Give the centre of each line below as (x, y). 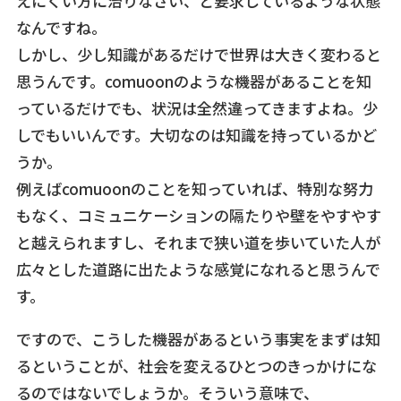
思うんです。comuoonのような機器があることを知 (193, 81)
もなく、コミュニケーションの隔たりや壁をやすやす (198, 216)
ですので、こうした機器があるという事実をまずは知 (198, 339)
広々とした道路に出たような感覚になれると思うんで (198, 269)
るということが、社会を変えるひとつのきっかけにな (196, 366)
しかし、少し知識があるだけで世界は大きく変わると (198, 55)
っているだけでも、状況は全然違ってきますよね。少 (196, 108)
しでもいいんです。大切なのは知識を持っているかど (196, 135)
